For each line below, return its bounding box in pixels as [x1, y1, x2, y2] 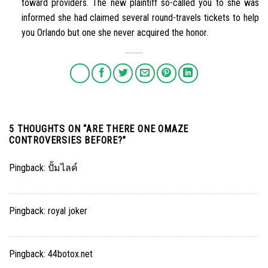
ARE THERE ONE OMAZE [86, 123, 189, 135]
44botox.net [48, 248, 93, 260]
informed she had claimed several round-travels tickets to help [21, 11, 259, 23]
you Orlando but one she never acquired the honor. [21, 26, 208, 38]
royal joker [48, 205, 87, 217]
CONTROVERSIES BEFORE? [9, 135, 123, 147]
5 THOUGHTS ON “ [9, 123, 87, 135]
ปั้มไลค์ [48, 162, 78, 174]
